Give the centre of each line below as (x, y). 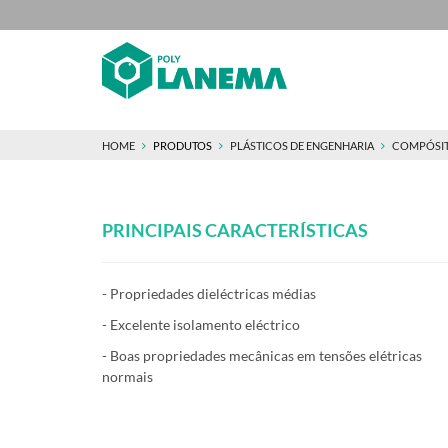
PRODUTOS (182, 145)
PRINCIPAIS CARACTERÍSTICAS (235, 230)
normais (127, 376)
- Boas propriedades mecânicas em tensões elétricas (262, 355)
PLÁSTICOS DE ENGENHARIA (303, 145)
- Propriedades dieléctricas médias (209, 293)
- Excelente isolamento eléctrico (201, 324)
